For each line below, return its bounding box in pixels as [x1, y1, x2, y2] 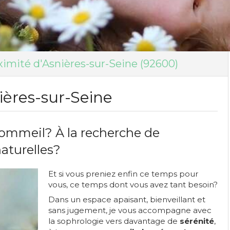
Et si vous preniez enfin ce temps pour [48, 169, 198, 179]
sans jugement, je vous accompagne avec [48, 205, 212, 215]
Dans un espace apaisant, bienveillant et [48, 195, 205, 204]
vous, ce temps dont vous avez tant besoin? [48, 180, 218, 189]
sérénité [180, 216, 214, 226]
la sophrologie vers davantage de [48, 216, 180, 226]
